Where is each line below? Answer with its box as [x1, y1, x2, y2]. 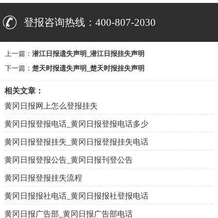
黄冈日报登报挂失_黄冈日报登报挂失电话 [4, 138, 148, 146]
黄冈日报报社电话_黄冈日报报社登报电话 [4, 192, 148, 200]
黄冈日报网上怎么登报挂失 [4, 102, 98, 110]
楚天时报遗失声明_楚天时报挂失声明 [32, 65, 145, 73]
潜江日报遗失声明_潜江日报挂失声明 [32, 50, 145, 58]
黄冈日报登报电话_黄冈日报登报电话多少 [4, 120, 148, 128]
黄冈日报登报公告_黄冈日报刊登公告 [4, 156, 133, 164]
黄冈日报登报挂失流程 [4, 174, 82, 182]
